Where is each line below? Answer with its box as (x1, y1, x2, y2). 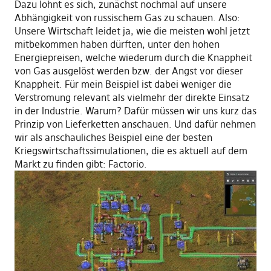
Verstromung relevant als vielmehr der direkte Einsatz (14, 91, 250, 103)
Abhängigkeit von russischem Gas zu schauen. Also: (14, 11, 240, 24)
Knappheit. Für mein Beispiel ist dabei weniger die (14, 77, 232, 90)
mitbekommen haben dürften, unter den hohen (14, 38, 220, 50)
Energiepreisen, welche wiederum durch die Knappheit (14, 51, 252, 64)
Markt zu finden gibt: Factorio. (14, 157, 147, 170)
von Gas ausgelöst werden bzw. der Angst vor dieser (14, 64, 243, 77)
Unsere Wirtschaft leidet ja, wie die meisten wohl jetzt (14, 24, 250, 37)
